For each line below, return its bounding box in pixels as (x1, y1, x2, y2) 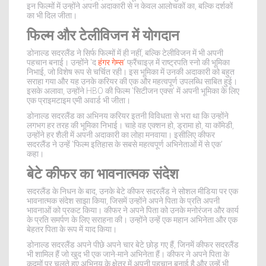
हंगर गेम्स (98, 58, 123, 68)
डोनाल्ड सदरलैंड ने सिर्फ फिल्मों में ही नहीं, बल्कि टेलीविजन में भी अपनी (27, 48, 223, 58)
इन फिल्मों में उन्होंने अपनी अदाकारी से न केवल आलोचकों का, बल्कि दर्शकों (27, 1, 233, 11)
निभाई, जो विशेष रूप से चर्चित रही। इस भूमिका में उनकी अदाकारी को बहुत (27, 67, 235, 77)
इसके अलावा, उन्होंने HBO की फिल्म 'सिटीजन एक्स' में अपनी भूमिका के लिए (27, 86, 239, 96)
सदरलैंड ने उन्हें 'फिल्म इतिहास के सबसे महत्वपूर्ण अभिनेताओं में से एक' (27, 140, 223, 150)
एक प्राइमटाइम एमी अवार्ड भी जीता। (27, 96, 131, 106)
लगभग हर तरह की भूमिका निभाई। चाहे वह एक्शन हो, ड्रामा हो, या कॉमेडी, (27, 121, 234, 131)
